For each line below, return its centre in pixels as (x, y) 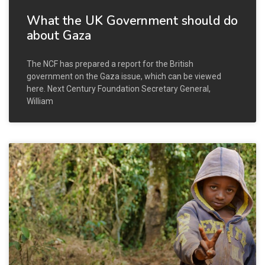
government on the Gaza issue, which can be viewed (124, 76)
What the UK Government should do (132, 20)
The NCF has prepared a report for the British (110, 64)
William (40, 101)
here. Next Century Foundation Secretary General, (119, 88)
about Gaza (59, 35)
